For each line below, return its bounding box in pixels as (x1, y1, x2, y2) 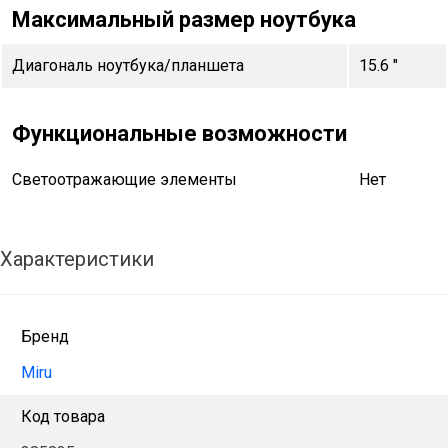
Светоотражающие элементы (12, 169, 237, 189)
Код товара (21, 406, 105, 426)
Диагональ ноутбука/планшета (12, 55, 244, 75)
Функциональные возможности (12, 120, 347, 146)
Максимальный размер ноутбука (12, 6, 356, 32)
